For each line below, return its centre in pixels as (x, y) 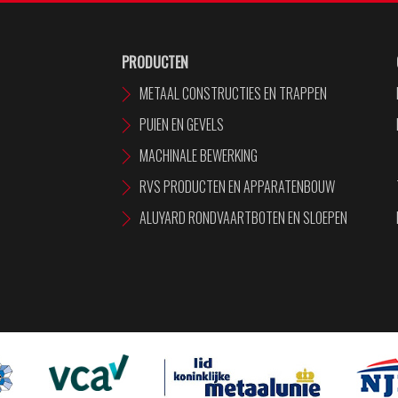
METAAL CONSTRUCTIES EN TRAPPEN (233, 93)
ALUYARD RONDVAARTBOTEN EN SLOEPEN (243, 217)
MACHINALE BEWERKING (198, 155)
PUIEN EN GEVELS (181, 124)
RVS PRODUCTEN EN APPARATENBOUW (237, 186)
